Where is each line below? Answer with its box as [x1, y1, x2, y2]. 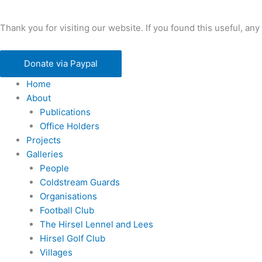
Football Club [39, 205, 94, 216]
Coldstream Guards [39, 177, 120, 188]
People [39, 163, 69, 174]
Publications [39, 106, 91, 118]
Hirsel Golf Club [39, 233, 105, 244]
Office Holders [39, 120, 99, 132]
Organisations [39, 191, 97, 202]
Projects [26, 135, 61, 146]
